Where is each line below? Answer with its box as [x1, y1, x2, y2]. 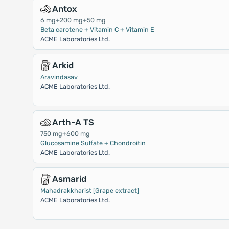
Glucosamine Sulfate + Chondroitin [40, 139, 146, 147]
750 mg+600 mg [40, 130, 90, 138]
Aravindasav [40, 73, 78, 81]
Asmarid [52, 174, 86, 184]
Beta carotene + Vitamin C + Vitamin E [40, 26, 154, 33]
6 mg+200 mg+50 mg [40, 16, 106, 24]
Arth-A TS [52, 117, 94, 127]
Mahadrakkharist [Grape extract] [40, 187, 139, 194]
